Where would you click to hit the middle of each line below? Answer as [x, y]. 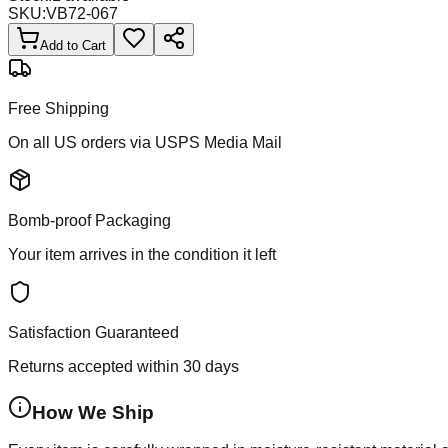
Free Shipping [58, 108]
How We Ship [93, 412]
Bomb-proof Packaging [89, 220]
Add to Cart [73, 45]
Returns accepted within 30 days [123, 366]
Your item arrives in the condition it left [142, 254]
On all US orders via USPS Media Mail [145, 142]
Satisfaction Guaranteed [93, 332]
